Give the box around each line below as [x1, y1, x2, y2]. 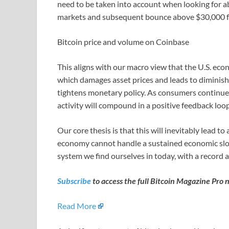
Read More [57, 201, 96, 211]
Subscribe [57, 176, 91, 186]
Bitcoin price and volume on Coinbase [57, 37, 189, 47]
